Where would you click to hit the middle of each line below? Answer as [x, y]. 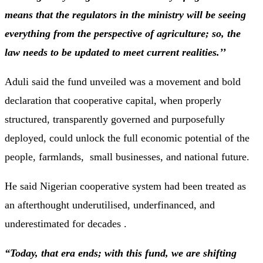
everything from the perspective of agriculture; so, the [123, 34]
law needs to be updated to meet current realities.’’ [115, 53]
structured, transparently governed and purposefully [115, 119]
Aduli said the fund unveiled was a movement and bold [123, 82]
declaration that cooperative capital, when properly [113, 101]
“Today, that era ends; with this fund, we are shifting [121, 253]
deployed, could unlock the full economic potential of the [127, 138]
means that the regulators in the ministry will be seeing [125, 15]
